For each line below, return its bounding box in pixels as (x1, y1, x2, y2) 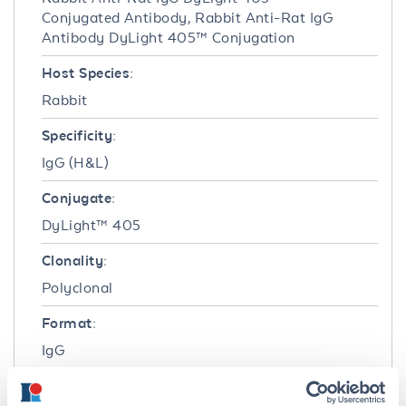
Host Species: (42, 63, 134, 82)
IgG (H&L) (42, 153, 110, 171)
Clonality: (42, 251, 108, 269)
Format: (42, 314, 97, 332)
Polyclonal (42, 278, 113, 296)
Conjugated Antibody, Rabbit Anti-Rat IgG (42, 8, 333, 26)
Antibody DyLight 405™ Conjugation (42, 28, 295, 46)
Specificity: (42, 126, 117, 144)
